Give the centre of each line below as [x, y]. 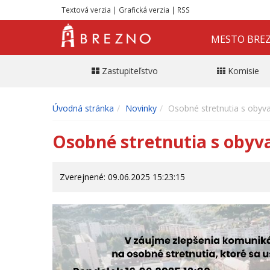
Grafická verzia [144, 10]
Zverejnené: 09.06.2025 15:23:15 [122, 177]
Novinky [141, 108]
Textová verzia [86, 10]
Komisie [243, 71]
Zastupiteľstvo [130, 71]
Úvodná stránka [83, 108]
